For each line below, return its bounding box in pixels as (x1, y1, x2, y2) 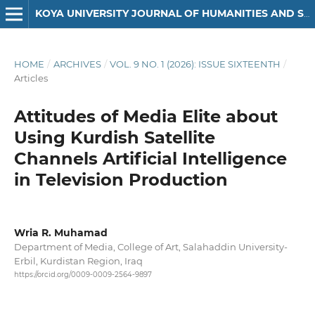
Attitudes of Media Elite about (13, 105, 278, 127)
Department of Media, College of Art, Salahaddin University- (13, 240, 288, 252)
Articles (13, 72, 48, 84)
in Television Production (13, 169, 228, 190)
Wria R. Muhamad (13, 226, 108, 239)
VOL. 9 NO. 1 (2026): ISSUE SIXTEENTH (110, 58, 281, 70)
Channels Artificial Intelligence (13, 148, 287, 169)
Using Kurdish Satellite (13, 127, 215, 148)
